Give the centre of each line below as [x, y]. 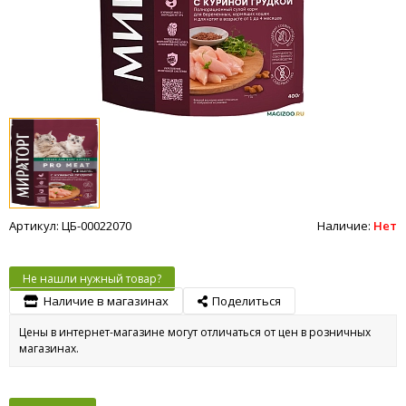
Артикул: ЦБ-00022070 [70, 225]
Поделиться [246, 300]
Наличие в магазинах [106, 300]
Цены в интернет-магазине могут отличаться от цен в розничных [195, 332]
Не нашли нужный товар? [92, 278]
